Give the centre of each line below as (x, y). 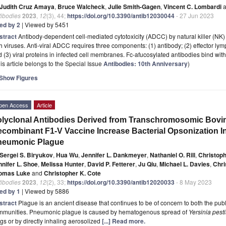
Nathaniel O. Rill (173, 155)
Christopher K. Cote (72, 173)
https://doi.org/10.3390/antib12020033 (121, 182)
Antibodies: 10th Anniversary (146, 63)
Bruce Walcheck (81, 6)
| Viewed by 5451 (45, 24)
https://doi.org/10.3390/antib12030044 (121, 15)
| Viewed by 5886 (45, 191)
